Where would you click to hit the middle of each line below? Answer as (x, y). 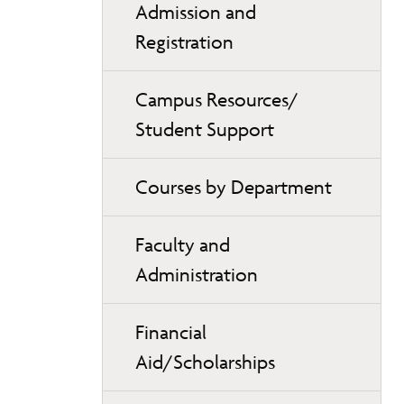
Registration (184, 42)
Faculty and (183, 245)
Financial (171, 332)
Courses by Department (234, 187)
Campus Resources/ (217, 100)
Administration (197, 275)
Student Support (205, 129)
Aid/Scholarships (205, 362)
